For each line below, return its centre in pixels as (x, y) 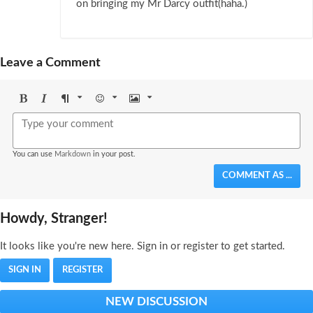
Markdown (73, 154)
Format (75, 114)
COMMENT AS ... (257, 176)
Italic (49, 114)
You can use (34, 154)
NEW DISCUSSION (156, 302)
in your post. (113, 154)
